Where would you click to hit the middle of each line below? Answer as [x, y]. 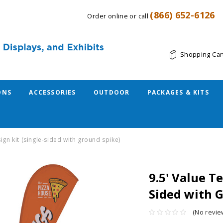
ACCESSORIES [53, 92]
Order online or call [119, 16]
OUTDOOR [111, 92]
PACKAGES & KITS [178, 92]
